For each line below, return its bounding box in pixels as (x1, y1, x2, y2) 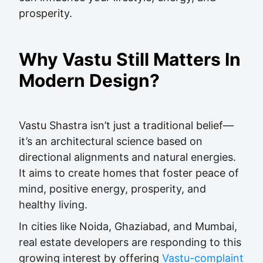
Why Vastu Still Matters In (19, 49, 241, 70)
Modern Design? (19, 70, 160, 91)
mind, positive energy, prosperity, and (19, 183, 206, 195)
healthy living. (19, 198, 87, 211)
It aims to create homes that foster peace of (19, 167, 239, 179)
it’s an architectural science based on (19, 135, 203, 147)
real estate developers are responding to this (19, 236, 241, 248)
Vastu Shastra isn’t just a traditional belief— (19, 119, 234, 131)
